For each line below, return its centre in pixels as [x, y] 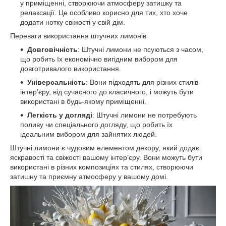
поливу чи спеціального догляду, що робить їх [96, 124]
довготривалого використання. [71, 68]
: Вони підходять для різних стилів [142, 82]
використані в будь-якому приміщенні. [83, 101]
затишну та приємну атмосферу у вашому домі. [89, 176]
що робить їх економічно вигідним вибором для [99, 59]
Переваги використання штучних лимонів [78, 36]
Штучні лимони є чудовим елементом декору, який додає [105, 148]
